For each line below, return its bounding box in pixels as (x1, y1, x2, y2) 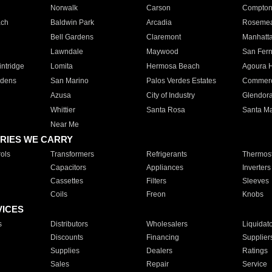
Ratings (242, 246, 268, 255)
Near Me (50, 120, 79, 129)
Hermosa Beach (146, 62, 200, 70)
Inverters (242, 163, 271, 172)
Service (242, 260, 267, 268)
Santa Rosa (146, 106, 185, 114)
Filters (146, 177, 166, 185)
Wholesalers (146, 220, 188, 228)
